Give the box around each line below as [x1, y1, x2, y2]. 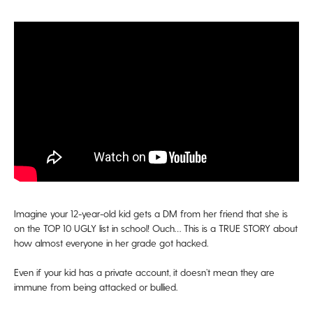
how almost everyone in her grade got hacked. [14, 237, 211, 249]
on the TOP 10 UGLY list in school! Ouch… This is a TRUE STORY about [14, 222, 298, 235]
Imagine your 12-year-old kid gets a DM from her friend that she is [14, 208, 288, 220]
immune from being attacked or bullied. [14, 281, 177, 293]
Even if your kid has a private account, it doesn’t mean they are [14, 266, 275, 279]
